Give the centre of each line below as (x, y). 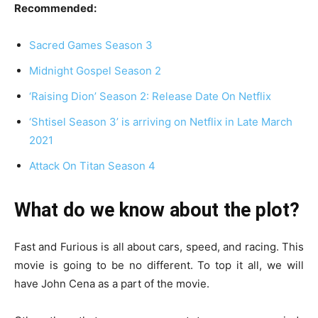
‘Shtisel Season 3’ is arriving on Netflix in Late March (161, 122)
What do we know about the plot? (157, 210)
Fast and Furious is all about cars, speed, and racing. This (159, 247)
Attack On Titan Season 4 (92, 166)
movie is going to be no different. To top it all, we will (159, 265)
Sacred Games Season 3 (91, 45)
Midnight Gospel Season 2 (95, 71)
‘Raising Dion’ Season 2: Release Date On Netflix (150, 97)
